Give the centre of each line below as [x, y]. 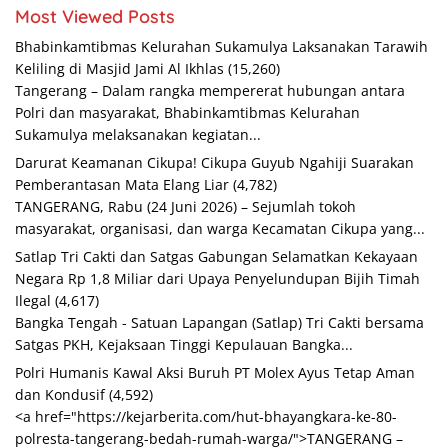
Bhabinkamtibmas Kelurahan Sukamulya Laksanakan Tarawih [221, 47]
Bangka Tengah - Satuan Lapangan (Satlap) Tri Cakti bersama [219, 323]
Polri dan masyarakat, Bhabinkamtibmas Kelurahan [187, 113]
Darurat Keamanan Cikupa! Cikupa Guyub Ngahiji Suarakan [214, 163]
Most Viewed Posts [95, 17]
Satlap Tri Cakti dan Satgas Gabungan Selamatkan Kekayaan [216, 257]
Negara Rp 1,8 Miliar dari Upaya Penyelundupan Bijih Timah [217, 279]
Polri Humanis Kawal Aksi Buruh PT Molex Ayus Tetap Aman [215, 373]
